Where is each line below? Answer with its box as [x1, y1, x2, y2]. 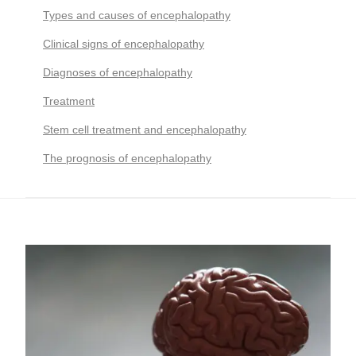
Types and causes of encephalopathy [43, 9, 230, 21]
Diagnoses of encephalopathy [43, 66, 192, 79]
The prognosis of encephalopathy [43, 152, 211, 164]
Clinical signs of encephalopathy [43, 37, 204, 50]
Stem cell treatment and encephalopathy [43, 123, 246, 136]
